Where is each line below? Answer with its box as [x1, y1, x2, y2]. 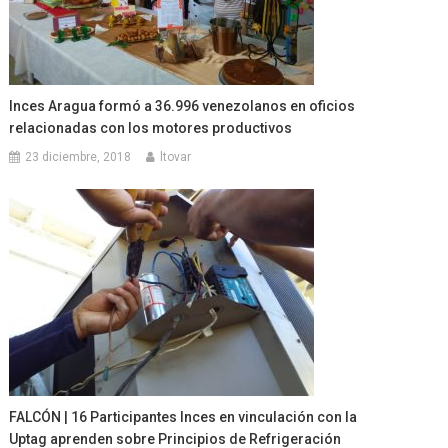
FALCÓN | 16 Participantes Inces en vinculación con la [9, 408, 358, 425]
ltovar [160, 149, 192, 164]
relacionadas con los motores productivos [9, 119, 293, 136]
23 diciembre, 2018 [25, 149, 132, 164]
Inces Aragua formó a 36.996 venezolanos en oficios [9, 97, 356, 114]
